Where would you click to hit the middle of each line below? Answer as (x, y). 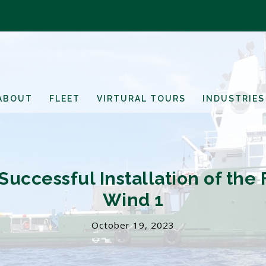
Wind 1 (133, 199)
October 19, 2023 (133, 225)
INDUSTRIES (234, 98)
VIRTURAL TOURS (141, 98)
